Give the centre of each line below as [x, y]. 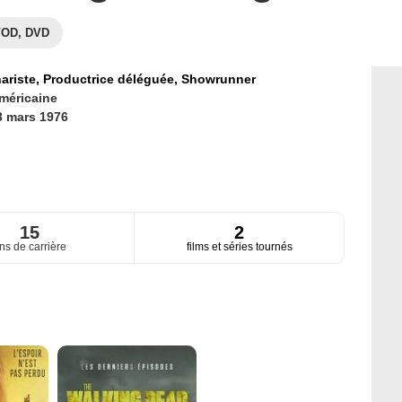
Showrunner [218, 79]
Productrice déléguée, [112, 79]
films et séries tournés [239, 247]
